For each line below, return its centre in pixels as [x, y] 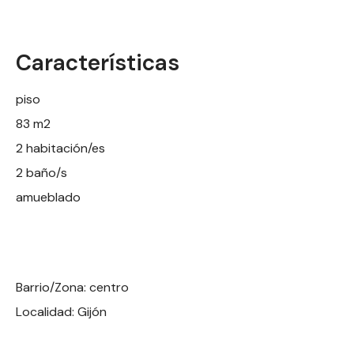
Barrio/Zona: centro [72, 287]
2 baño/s [41, 172]
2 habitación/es [60, 148]
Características [98, 62]
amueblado [48, 197]
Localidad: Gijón [61, 311]
